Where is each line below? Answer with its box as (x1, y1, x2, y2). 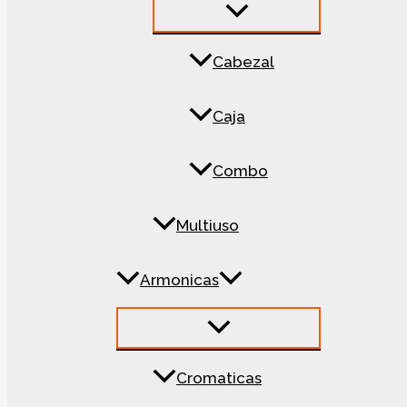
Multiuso (176, 216, 239, 235)
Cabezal (213, 53, 274, 72)
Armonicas (140, 271, 219, 290)
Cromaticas (176, 369, 262, 388)
